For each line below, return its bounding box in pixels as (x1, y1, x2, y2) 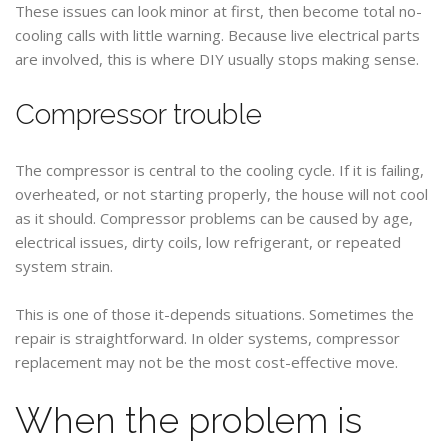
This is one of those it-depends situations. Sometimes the (15, 304, 414, 324)
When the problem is (15, 399, 362, 441)
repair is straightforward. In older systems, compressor (15, 328, 400, 348)
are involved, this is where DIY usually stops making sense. (15, 49, 419, 69)
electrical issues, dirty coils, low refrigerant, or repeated (15, 232, 401, 252)
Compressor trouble (15, 98, 262, 131)
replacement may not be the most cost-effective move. (15, 352, 398, 372)
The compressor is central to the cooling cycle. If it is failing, (15, 160, 424, 180)
